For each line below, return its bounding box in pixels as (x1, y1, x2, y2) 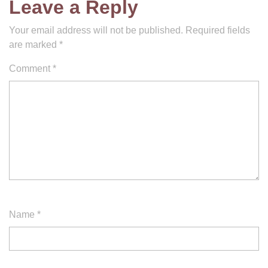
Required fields (185, 25, 250, 35)
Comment (9, 63, 53, 74)
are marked (9, 39, 59, 50)
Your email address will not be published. (9, 25, 183, 35)
